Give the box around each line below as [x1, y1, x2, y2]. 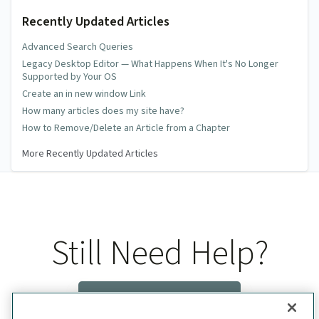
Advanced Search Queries [22, 39, 133, 54]
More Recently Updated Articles [22, 146, 158, 161]
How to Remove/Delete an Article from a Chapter [22, 120, 230, 135]
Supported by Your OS [22, 69, 117, 84]
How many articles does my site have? [22, 103, 184, 118]
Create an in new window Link [22, 86, 146, 101]
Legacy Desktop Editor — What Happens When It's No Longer [22, 56, 278, 71]
